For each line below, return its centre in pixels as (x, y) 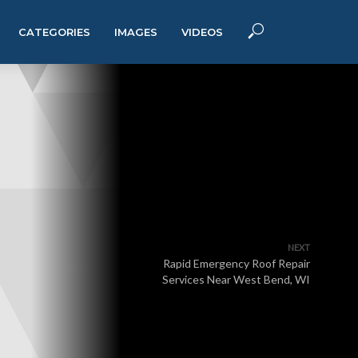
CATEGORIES (54, 32)
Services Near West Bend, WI (236, 279)
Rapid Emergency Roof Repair (237, 263)
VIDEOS (202, 32)
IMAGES (136, 32)
